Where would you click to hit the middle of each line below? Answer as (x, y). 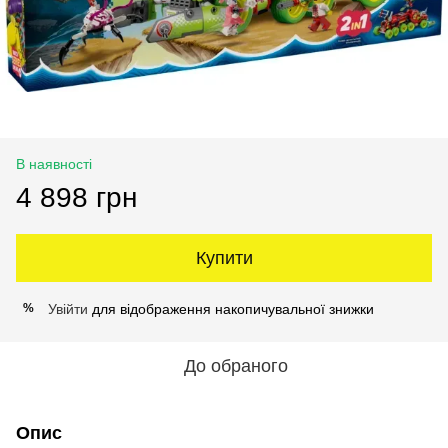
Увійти (68, 308)
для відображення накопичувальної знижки (231, 308)
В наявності (54, 163)
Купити (224, 257)
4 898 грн (76, 197)
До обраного (236, 365)
